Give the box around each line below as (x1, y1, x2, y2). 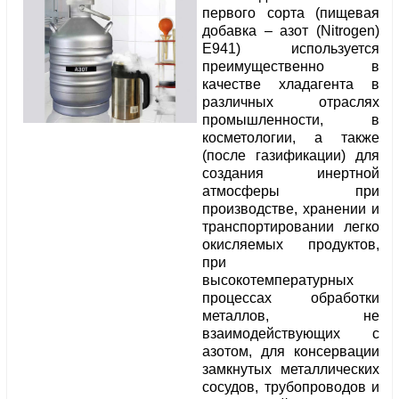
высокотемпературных (202, 273, 354, 289)
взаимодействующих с (202, 326, 379, 342)
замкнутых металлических (202, 362, 379, 378)
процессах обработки (202, 290, 379, 306)
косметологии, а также (202, 130, 379, 146)
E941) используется (202, 41, 379, 57)
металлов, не (202, 308, 379, 324)
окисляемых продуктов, (202, 237, 379, 253)
